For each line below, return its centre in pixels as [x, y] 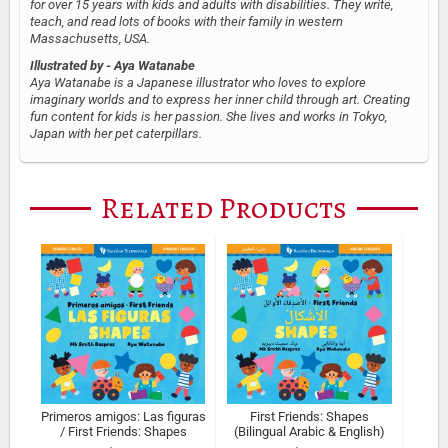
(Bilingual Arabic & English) [309, 432]
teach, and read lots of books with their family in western [186, 22]
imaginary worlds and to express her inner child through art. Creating [220, 100]
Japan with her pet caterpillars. [116, 134]
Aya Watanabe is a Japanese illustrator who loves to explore [198, 83]
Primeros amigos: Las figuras [123, 417]
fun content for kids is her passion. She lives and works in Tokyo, [208, 117]
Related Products [224, 208]
